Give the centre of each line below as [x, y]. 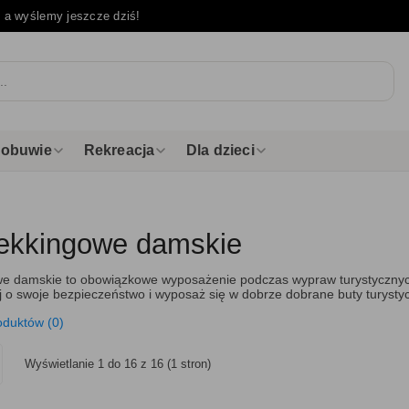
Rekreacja [119, 150]
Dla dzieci [220, 150]
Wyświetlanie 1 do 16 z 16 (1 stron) [118, 364]
